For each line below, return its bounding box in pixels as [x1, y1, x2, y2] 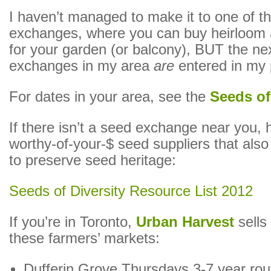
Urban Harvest [136, 214, 234, 230]
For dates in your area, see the [9, 89, 210, 105]
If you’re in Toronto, [9, 214, 136, 230]
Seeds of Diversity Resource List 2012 [9, 183, 253, 199]
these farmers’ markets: [9, 230, 160, 246]
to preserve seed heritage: [9, 152, 176, 168]
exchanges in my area [9, 58, 154, 74]
